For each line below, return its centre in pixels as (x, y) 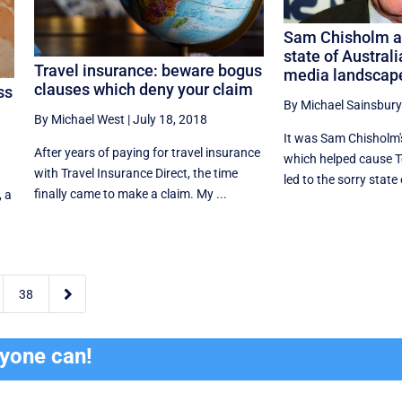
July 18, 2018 (170, 119)
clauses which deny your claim (143, 89)
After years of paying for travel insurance (147, 152)
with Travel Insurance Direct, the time (135, 173)
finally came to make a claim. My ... (130, 193)
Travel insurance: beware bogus (148, 70)
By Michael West (79, 119)
